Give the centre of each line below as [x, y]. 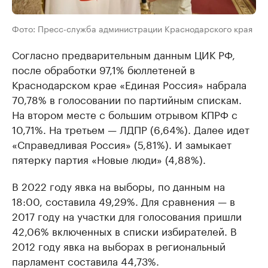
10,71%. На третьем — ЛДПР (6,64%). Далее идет [131, 129]
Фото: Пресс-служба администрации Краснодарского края [132, 28]
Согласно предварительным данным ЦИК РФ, [124, 54]
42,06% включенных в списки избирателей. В [124, 231]
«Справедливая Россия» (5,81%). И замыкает [122, 144]
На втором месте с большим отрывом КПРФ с [125, 114]
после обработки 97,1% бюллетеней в [103, 69]
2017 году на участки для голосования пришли [127, 216]
